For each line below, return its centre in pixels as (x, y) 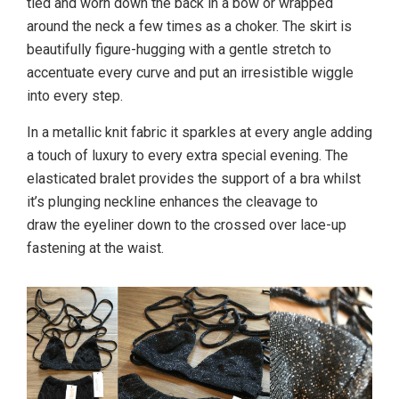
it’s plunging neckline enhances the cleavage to (172, 201)
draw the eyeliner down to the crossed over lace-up (187, 224)
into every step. (75, 95)
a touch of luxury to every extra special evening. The (187, 155)
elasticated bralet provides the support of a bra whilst (194, 178)
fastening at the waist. (95, 248)
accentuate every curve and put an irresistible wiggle (190, 72)
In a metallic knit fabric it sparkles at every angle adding (199, 132)
